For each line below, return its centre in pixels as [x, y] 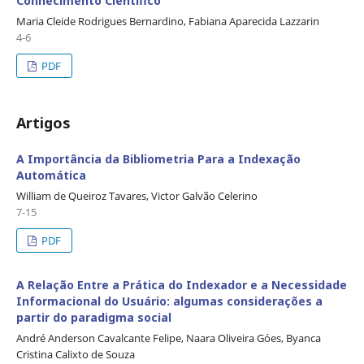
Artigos [43, 123]
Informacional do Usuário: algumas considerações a [169, 301]
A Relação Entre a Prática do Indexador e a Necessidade [182, 285]
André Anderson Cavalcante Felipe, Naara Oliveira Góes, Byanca [169, 338]
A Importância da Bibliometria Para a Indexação [158, 159]
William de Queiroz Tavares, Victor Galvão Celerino [137, 196]
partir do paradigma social [94, 318]
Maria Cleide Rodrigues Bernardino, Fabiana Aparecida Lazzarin [168, 22]
